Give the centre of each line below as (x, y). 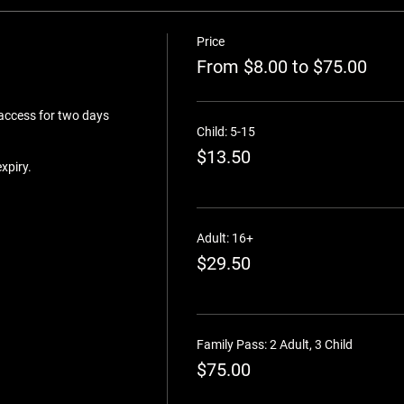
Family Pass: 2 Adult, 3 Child (274, 344)
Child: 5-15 (225, 132)
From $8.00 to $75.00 (281, 67)
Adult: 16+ (225, 238)
